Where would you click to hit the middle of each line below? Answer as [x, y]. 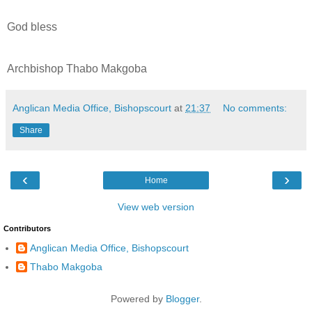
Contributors [27, 228]
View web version [156, 206]
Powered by [138, 299]
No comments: [255, 108]
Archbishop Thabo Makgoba [77, 68]
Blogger [182, 299]
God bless [32, 26]
